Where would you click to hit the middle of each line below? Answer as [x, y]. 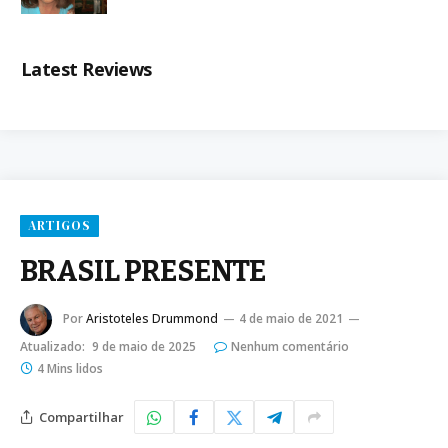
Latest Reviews [86, 69]
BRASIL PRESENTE [143, 272]
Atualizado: [52, 347]
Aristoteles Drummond [152, 319]
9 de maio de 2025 [144, 347]
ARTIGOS [60, 226]
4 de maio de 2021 [291, 319]
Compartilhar [81, 416]
